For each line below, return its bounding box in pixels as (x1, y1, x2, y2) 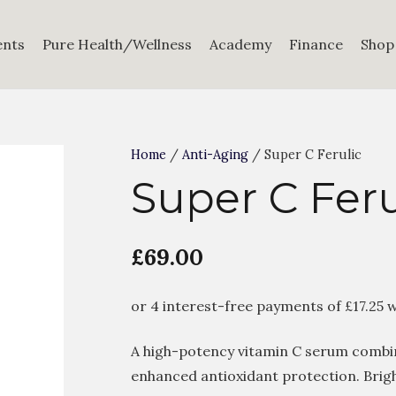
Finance (289, 35, 344, 53)
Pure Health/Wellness (42, 35, 193, 53)
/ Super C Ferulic (248, 147, 362, 163)
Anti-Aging (182, 147, 249, 163)
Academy (209, 35, 272, 53)
